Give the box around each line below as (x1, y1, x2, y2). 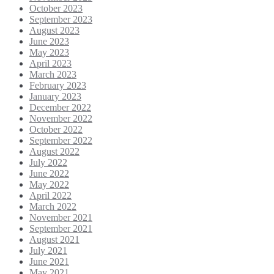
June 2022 (29, 168, 69, 179)
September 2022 (29, 135, 92, 146)
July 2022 (29, 157, 67, 168)
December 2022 (29, 102, 91, 113)
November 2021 (29, 212, 92, 223)
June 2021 (29, 256, 69, 267)
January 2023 (29, 91, 81, 102)
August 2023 (29, 24, 80, 35)
